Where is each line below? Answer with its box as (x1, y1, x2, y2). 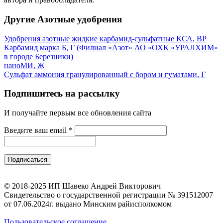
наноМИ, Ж (4, 61, 44, 70)
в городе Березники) (4, 52, 73, 61)
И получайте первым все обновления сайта (4, 109, 151, 117)
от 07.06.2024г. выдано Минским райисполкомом (4, 200, 172, 209)
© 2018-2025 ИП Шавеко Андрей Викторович (4, 182, 161, 191)
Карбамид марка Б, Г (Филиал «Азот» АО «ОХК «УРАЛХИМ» (4, 43, 218, 52)
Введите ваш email (4, 126, 69, 135)
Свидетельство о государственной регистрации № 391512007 (4, 191, 213, 200)
